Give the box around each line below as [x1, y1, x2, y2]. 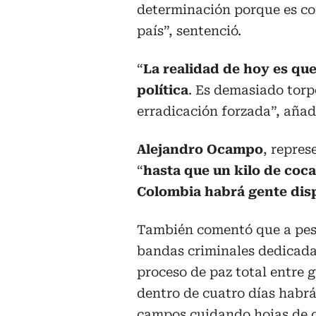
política [137, 83, 188, 98]
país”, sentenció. [137, 23, 241, 39]
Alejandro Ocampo [137, 142, 263, 157]
